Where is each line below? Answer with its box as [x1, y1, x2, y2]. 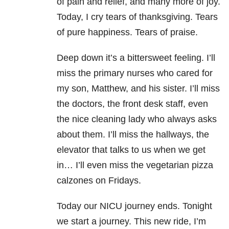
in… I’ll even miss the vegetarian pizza [57, 159, 213, 170]
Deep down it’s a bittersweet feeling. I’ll [57, 52, 215, 63]
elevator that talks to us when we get [57, 144, 205, 155]
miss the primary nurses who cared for [57, 67, 213, 78]
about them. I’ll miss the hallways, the [57, 129, 209, 140]
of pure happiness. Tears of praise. [57, 27, 198, 37]
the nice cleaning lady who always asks [57, 113, 217, 124]
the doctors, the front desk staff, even [57, 98, 208, 109]
